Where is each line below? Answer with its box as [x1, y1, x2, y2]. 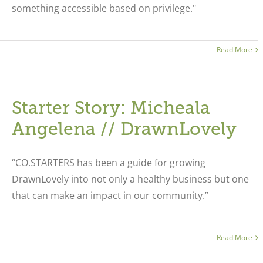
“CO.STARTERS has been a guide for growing [11, 156, 205, 169]
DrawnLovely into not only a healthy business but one [11, 173, 249, 186]
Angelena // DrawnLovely [11, 119, 237, 139]
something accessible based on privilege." [11, 2, 196, 15]
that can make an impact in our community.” [11, 189, 208, 202]
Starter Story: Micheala [11, 98, 210, 118]
